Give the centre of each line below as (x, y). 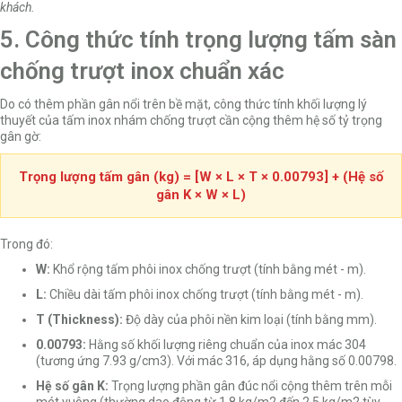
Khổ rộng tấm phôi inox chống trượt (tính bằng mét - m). (208, 269)
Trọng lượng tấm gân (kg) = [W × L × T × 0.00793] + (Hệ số (201, 176)
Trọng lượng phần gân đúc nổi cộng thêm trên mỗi (250, 385)
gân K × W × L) (201, 194)
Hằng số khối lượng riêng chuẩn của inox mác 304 (226, 344)
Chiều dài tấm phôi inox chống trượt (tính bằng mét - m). (205, 294)
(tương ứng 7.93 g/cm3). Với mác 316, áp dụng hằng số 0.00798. (216, 360)
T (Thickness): (79, 319)
